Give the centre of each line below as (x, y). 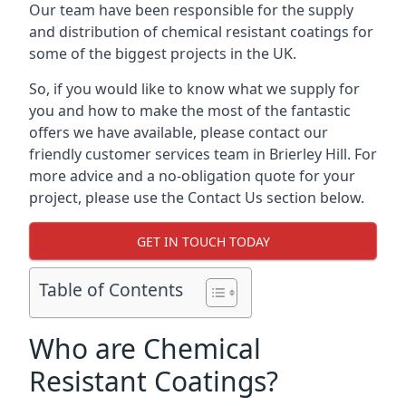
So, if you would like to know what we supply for (194, 89)
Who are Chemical (145, 348)
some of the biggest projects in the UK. (163, 53)
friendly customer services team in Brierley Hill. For (203, 154)
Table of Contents (111, 290)
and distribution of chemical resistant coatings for (201, 32)
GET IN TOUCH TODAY (203, 241)
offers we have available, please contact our (179, 132)
